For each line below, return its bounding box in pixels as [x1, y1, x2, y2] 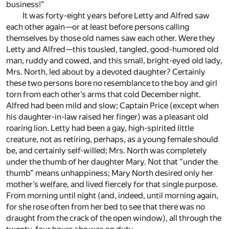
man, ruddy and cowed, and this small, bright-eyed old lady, [6, 56, 222, 66]
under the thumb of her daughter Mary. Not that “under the [6, 157, 218, 167]
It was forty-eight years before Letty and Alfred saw [22, 11, 210, 21]
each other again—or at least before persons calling [6, 22, 189, 32]
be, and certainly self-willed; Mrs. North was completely [6, 146, 207, 156]
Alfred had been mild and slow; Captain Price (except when [6, 101, 219, 111]
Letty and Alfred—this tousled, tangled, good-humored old [6, 44, 219, 55]
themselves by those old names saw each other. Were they [6, 33, 215, 43]
